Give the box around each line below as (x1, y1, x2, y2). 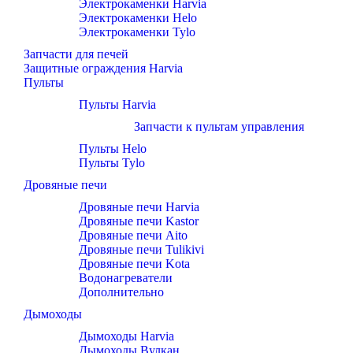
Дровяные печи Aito (79, 229, 188, 243)
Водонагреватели (79, 271, 173, 285)
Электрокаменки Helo (79, 11, 197, 25)
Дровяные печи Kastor (79, 214, 199, 229)
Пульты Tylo (79, 156, 145, 170)
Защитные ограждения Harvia (24, 61, 183, 76)
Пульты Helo (79, 142, 147, 156)
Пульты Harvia (79, 98, 156, 112)
